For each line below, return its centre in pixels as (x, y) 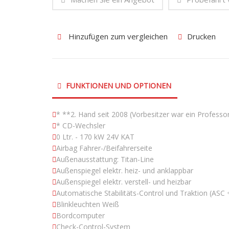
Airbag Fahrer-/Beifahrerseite (104, 148)
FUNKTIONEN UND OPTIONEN (118, 86)
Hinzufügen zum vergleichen (117, 37)
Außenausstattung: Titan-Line (105, 159)
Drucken (201, 37)
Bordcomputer (81, 216)
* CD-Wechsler (81, 126)
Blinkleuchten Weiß (88, 204)
